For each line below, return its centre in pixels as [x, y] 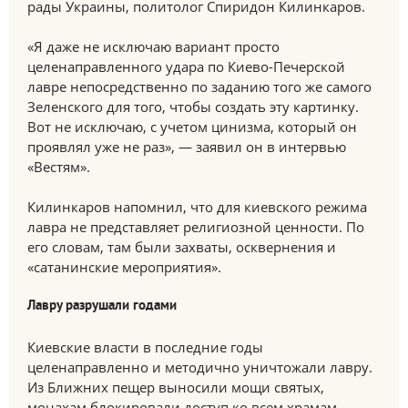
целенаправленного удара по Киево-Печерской [186, 66]
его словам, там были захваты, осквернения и [182, 247]
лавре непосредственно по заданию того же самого [199, 87]
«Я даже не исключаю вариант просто [153, 46]
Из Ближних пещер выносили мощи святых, [176, 387]
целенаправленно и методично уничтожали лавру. [200, 367]
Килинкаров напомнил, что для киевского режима [197, 207]
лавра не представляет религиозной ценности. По [196, 227]
